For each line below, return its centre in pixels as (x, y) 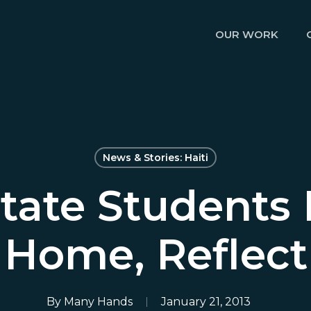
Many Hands (98, 302)
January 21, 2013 (206, 302)
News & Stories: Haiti (155, 158)
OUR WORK (247, 34)
